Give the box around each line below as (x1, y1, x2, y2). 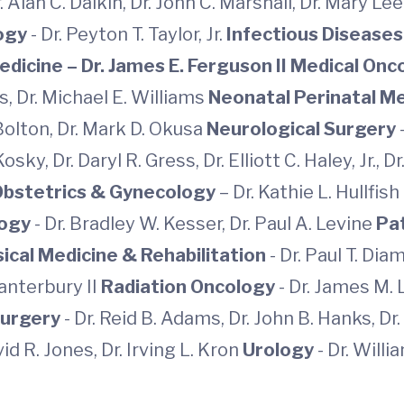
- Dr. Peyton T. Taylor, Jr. (31, 23, 226, 45)
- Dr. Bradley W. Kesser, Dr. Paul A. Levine (34, 213, 376, 234)
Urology (243, 339, 317, 361)
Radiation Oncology (101, 276, 279, 298)
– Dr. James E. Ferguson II (67, 55, 290, 77)
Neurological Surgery (207, 118, 399, 140)
